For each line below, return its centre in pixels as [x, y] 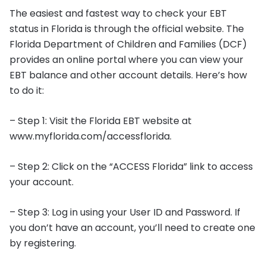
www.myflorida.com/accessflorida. [91, 136]
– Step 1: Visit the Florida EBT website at [101, 121]
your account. [42, 182]
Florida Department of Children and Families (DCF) [128, 44]
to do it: [27, 90]
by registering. [43, 243]
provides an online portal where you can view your [126, 59]
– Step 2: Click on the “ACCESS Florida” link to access [131, 166]
